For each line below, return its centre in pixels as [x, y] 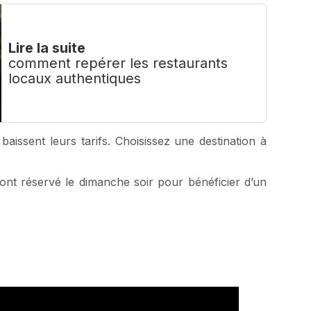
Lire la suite [47, 48]
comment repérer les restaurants [118, 64]
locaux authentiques [75, 79]
